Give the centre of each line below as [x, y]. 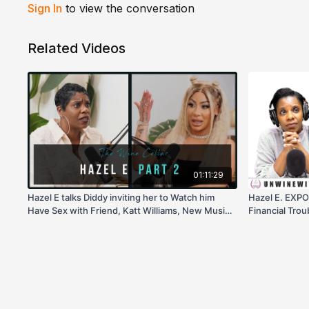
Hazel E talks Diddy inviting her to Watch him [121, 198]
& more [43, 224]
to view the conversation [129, 8]
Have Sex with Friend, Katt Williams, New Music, [130, 211]
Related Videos [77, 48]
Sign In [45, 8]
